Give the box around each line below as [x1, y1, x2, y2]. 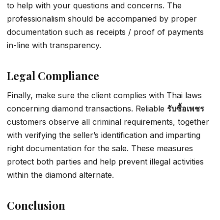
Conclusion [7, 197, 65, 213]
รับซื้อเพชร [167, 103, 204, 113]
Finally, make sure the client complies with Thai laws [7, 90, 202, 100]
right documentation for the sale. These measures [7, 143, 193, 153]
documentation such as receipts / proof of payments [7, 27, 204, 37]
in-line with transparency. [7, 40, 101, 51]
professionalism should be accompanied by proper [7, 14, 197, 24]
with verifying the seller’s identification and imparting [7, 130, 200, 140]
